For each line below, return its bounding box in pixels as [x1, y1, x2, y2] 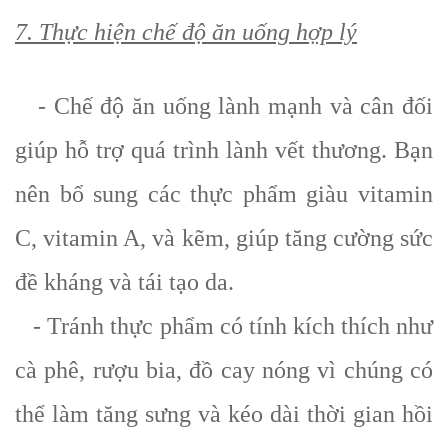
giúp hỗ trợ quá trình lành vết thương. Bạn [15, 136, 433, 163]
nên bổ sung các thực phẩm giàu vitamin [15, 180, 433, 207]
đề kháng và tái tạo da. [15, 268, 234, 295]
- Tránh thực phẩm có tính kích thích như [15, 312, 433, 339]
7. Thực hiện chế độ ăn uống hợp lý [15, 18, 357, 45]
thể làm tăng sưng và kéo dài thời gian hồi [15, 400, 433, 427]
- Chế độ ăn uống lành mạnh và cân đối [15, 92, 433, 119]
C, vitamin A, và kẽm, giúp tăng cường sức [15, 224, 433, 251]
